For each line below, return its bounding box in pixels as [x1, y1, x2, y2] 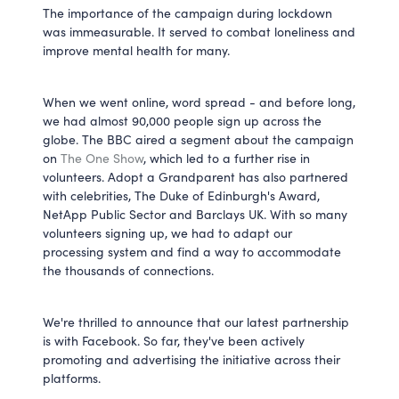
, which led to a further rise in [143, 150, 310, 167]
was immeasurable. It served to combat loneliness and [43, 23, 355, 41]
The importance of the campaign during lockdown [43, 4, 332, 22]
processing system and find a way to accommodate [43, 243, 341, 261]
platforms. [43, 370, 101, 387]
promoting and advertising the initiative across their [43, 351, 340, 369]
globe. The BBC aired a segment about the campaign [43, 131, 354, 149]
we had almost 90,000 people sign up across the [43, 112, 322, 130]
